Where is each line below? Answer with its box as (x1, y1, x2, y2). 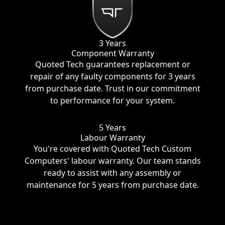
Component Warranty (71, 48, 154, 59)
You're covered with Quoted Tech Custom (34, 143, 191, 155)
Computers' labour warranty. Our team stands (24, 155, 201, 167)
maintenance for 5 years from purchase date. (26, 179, 199, 191)
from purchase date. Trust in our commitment (25, 83, 200, 94)
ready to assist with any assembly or (44, 167, 181, 179)
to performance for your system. (50, 95, 175, 106)
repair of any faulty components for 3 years (30, 71, 195, 82)
